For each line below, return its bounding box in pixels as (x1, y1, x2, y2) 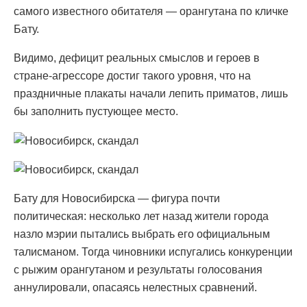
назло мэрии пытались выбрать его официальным (14, 228, 270, 241)
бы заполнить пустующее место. (14, 105, 178, 117)
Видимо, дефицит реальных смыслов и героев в (14, 51, 260, 64)
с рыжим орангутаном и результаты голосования (14, 264, 262, 276)
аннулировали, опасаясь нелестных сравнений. (14, 282, 257, 294)
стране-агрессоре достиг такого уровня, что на (14, 69, 251, 82)
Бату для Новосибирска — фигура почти (14, 193, 220, 205)
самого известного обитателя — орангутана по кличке (14, 5, 288, 17)
